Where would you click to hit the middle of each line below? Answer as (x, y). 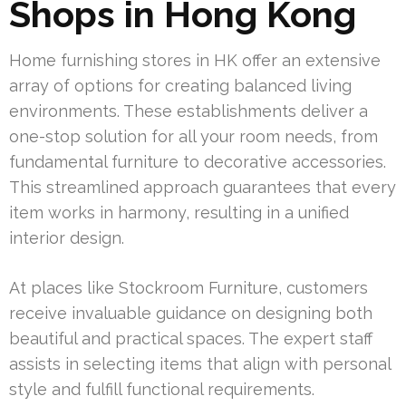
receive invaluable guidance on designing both (191, 314)
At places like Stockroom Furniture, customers (188, 288)
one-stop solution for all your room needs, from (193, 137)
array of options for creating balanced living (180, 86)
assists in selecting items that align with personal (200, 364)
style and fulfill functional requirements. (162, 390)
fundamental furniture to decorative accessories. (198, 162)
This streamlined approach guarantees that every (203, 188)
